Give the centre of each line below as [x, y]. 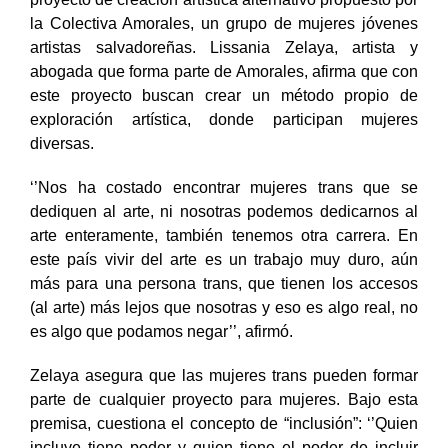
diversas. [62, 164]
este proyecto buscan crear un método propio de [224, 116]
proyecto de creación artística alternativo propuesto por [224, 20]
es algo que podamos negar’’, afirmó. [161, 352]
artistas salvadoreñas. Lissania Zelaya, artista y [224, 68]
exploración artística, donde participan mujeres [224, 140]
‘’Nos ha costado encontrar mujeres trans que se [224, 208]
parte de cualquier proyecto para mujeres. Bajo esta [224, 420]
